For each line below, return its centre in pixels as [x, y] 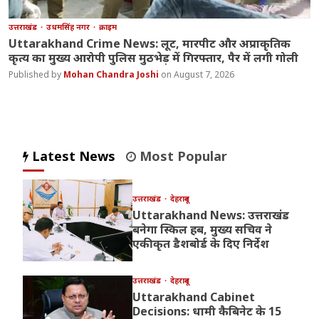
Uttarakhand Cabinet [193, 297]
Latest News [72, 156]
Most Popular [182, 156]
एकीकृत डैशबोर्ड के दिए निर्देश [200, 244]
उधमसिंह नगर [69, 27]
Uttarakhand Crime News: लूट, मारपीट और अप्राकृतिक [150, 44]
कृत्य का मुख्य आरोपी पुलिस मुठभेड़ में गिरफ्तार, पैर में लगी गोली [154, 58]
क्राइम [108, 27]
